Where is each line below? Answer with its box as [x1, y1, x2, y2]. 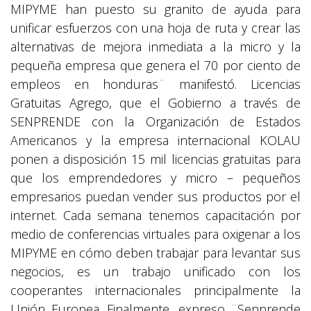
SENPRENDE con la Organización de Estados [10, 112, 301, 130]
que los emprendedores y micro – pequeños [10, 169, 301, 186]
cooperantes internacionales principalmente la [10, 281, 301, 299]
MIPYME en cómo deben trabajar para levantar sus [10, 244, 301, 261]
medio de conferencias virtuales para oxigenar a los [10, 225, 301, 242]
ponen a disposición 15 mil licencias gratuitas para [10, 150, 301, 167]
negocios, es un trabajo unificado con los [10, 262, 301, 280]
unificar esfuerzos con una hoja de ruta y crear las [10, 19, 301, 36]
